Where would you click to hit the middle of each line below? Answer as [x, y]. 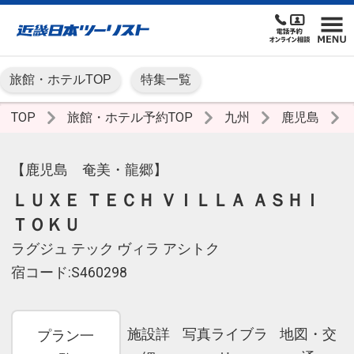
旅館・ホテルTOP [60, 80]
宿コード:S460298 [69, 273]
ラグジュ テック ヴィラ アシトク [115, 249]
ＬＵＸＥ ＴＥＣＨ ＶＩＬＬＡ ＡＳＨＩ [166, 200]
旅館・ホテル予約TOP [132, 118]
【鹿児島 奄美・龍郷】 [89, 170]
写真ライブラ [225, 335]
